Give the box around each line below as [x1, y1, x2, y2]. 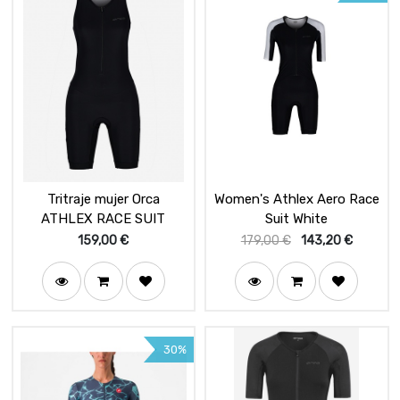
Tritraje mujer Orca [46, 191, 160, 208]
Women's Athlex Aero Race [213, 191, 379, 208]
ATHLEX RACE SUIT [96, 211, 166, 228]
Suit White [265, 211, 329, 228]
